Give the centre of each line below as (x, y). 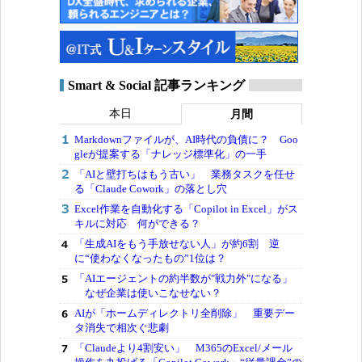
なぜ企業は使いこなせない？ (148, 293)
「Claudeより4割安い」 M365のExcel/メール (183, 347)
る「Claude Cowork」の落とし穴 (151, 188)
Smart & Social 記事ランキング (156, 85)
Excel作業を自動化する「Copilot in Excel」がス (186, 208)
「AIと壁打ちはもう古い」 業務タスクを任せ (185, 174)
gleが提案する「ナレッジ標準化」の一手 (170, 154)
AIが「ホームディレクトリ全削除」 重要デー (185, 313)
